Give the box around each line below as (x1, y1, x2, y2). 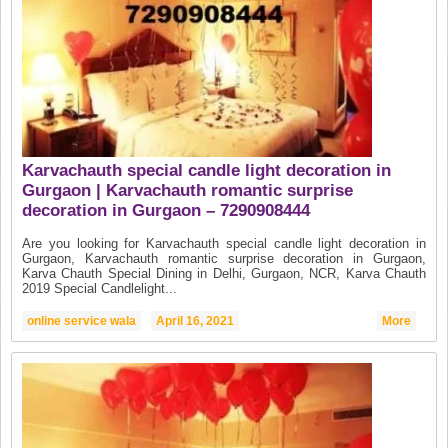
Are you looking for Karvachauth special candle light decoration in (22, 235, 426, 251)
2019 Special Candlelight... (22, 280, 178, 296)
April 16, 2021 (156, 313, 235, 328)
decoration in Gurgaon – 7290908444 (22, 200, 311, 220)
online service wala (27, 313, 137, 328)
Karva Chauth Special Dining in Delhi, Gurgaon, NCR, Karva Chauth (22, 265, 426, 281)
